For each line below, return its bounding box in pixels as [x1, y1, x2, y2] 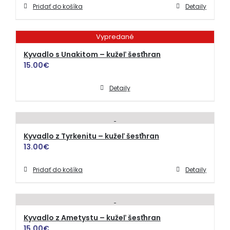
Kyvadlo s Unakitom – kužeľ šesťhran [24, 49, 161, 60]
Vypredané [96, 32, 134, 42]
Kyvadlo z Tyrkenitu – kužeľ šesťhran [24, 130, 159, 141]
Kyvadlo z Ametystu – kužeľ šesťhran [24, 212, 161, 223]
